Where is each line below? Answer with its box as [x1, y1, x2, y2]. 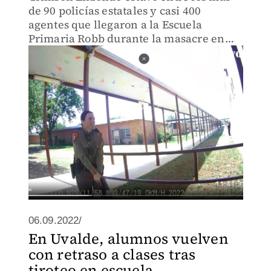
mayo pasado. [28, 45, 100, 60]
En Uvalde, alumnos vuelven [28, 229, 228, 249]
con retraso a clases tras [28, 244, 196, 264]
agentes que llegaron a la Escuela [28, 17, 203, 32]
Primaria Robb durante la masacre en [28, 31, 225, 46]
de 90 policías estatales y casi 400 [28, 3, 201, 18]
